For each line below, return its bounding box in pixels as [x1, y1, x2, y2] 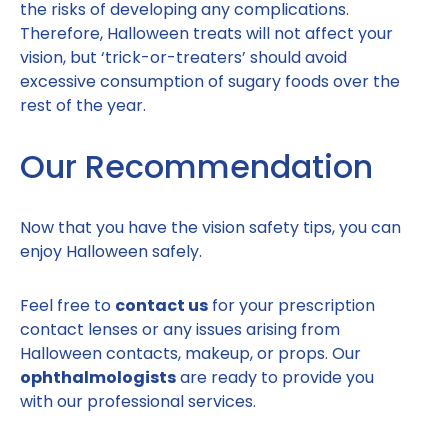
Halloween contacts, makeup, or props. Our [20, 342, 361, 366]
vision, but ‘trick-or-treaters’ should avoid [20, 46, 347, 70]
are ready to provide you [176, 366, 374, 390]
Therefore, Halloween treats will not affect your [20, 22, 393, 46]
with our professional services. [20, 390, 256, 414]
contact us [115, 294, 208, 318]
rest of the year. [20, 94, 146, 118]
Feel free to [20, 294, 115, 318]
